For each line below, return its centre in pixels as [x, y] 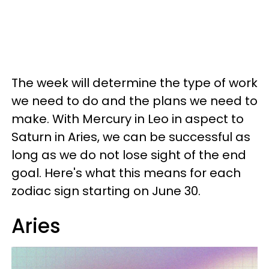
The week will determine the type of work [134, 83]
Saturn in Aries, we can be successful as [131, 137]
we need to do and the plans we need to [134, 101]
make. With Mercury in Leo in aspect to [128, 119]
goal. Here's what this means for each [126, 173]
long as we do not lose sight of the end [129, 155]
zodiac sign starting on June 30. [106, 191]
